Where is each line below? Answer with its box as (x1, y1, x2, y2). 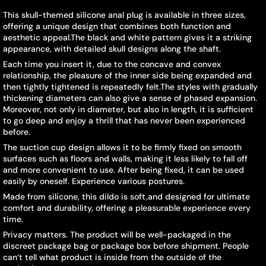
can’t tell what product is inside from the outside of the (3, 252, 221, 262)
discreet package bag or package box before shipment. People (3, 240, 249, 251)
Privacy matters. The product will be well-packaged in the (3, 229, 231, 240)
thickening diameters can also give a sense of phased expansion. (3, 93, 257, 103)
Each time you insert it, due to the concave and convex (3, 59, 221, 69)
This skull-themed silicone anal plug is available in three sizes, (3, 9, 246, 20)
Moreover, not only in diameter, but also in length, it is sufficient (3, 104, 254, 115)
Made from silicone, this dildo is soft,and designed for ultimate (3, 191, 250, 202)
